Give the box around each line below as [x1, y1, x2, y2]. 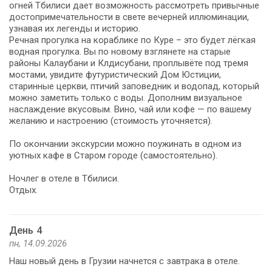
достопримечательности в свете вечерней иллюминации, [9, 11, 249, 22]
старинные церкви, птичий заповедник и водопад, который [9, 80, 259, 92]
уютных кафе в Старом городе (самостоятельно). [9, 149, 217, 161]
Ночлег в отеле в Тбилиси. [9, 172, 119, 184]
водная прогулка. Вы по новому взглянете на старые [9, 46, 231, 57]
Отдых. [9, 184, 38, 195]
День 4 [9, 224, 42, 236]
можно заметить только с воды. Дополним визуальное [9, 92, 242, 103]
